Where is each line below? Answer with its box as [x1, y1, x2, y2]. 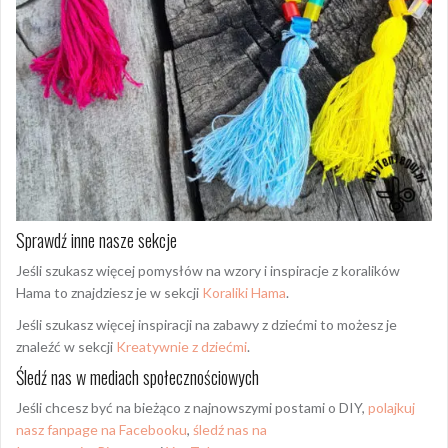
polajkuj [368, 399, 415, 417]
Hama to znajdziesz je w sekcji [16, 284, 202, 302]
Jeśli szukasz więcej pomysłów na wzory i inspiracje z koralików [16, 262, 400, 280]
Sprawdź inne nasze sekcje [16, 227, 177, 254]
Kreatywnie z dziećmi [116, 338, 247, 356]
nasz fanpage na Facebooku [16, 421, 187, 439]
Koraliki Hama [202, 284, 286, 302]
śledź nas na [193, 421, 267, 439]
